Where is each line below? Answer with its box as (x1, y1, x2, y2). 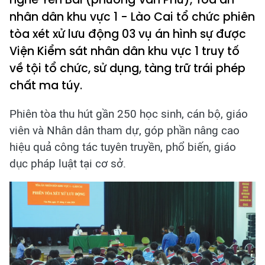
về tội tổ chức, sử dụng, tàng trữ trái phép (9, 60, 245, 76)
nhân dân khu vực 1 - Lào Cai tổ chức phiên (9, 9, 255, 25)
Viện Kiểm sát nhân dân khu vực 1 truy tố (9, 43, 240, 59)
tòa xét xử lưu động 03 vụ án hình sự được (9, 26, 246, 42)
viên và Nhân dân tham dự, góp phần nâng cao (9, 124, 240, 137)
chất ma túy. (9, 77, 82, 93)
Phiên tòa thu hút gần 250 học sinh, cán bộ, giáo (9, 107, 248, 121)
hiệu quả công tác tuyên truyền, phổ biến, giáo (9, 140, 236, 154)
